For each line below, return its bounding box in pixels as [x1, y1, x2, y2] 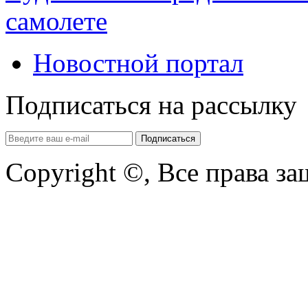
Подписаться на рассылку [5, 90, 297, 120]
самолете [5, 6, 107, 36]
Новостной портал [33, 48, 243, 78]
